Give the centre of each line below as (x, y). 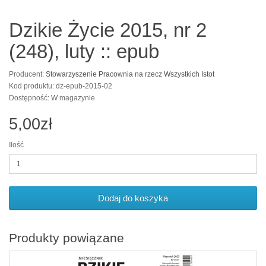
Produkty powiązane (66, 238)
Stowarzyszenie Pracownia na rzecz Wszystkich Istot (130, 74)
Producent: (27, 74)
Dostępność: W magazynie (52, 98)
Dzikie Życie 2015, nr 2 (108, 30)
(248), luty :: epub (84, 51)
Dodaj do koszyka (133, 198)
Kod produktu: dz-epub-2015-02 (61, 86)
